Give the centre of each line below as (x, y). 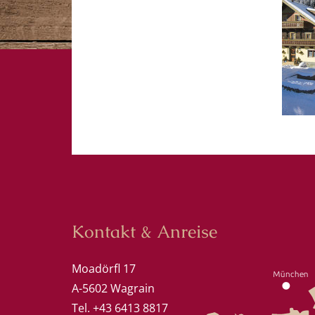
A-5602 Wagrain (113, 288)
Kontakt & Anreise (144, 231)
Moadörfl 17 (104, 268)
